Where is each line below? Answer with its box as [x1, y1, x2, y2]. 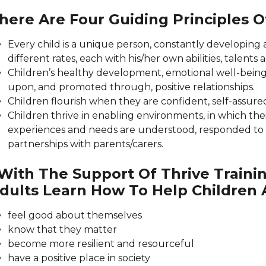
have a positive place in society [8, 252, 150, 264]
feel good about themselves [8, 210, 142, 221]
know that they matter [8, 224, 117, 235]
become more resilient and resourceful [8, 238, 194, 249]
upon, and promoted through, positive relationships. [8, 81, 255, 93]
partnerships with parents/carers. [8, 138, 163, 150]
